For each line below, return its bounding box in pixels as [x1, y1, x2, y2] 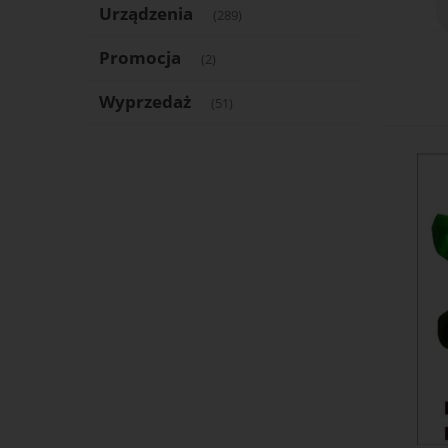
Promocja [98, 46, 181, 70]
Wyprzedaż [98, 90, 191, 114]
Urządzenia [98, 2, 193, 26]
